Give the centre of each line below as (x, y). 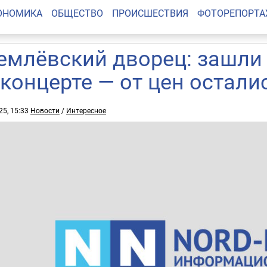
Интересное (86, 110)
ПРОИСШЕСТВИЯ (150, 13)
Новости (45, 110)
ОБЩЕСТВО (77, 13)
